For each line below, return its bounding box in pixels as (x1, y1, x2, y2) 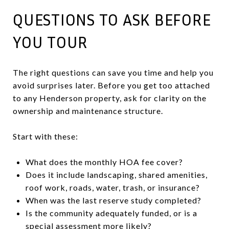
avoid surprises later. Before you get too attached (13, 80, 210, 90)
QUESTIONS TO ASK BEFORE (13, 9, 211, 29)
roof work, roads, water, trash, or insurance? (25, 182, 200, 192)
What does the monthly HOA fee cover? (25, 156, 183, 167)
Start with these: (13, 131, 78, 141)
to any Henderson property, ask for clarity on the (13, 93, 207, 103)
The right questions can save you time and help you (13, 67, 214, 77)
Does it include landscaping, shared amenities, (25, 169, 208, 179)
